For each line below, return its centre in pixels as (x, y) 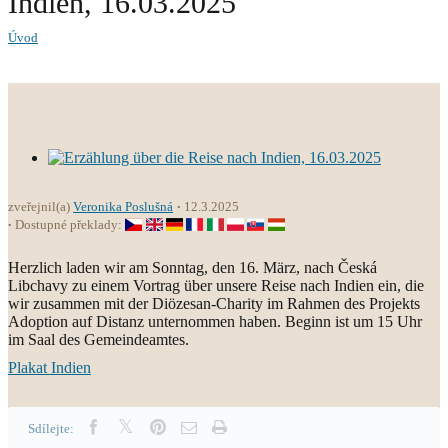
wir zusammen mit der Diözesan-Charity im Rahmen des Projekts (214, 303)
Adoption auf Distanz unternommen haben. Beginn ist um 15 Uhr (215, 321)
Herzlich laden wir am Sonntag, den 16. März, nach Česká (192, 267)
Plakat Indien (49, 367)
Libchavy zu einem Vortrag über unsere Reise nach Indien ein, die (216, 285)
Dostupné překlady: (70, 224)
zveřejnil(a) (40, 206)
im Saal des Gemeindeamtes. (98, 339)
